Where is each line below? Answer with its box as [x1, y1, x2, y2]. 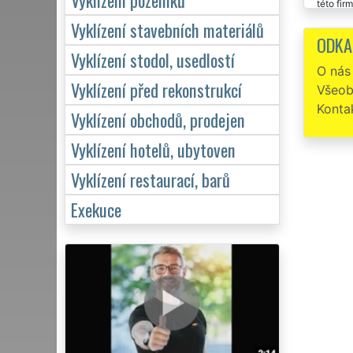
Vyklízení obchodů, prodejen [71, 106, 245, 132]
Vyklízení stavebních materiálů [71, 16, 264, 43]
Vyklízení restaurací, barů [71, 165, 230, 192]
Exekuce [71, 195, 121, 222]
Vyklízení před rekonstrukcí [71, 76, 242, 102]
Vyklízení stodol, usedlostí [71, 46, 235, 72]
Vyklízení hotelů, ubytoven [71, 136, 236, 162]
